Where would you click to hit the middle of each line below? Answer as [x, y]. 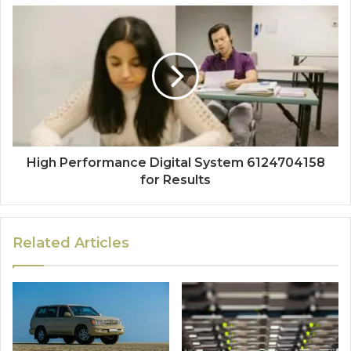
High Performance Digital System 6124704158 [175, 163]
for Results [175, 180]
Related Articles [71, 243]
